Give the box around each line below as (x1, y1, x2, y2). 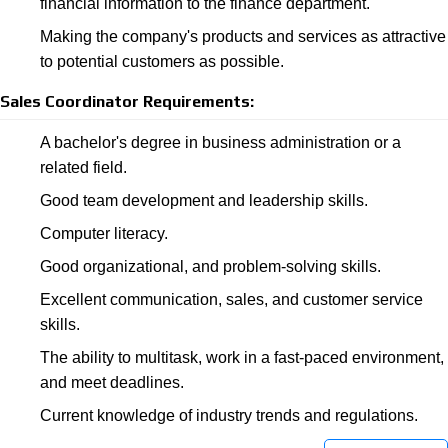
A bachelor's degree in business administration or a (40, 134, 401, 151)
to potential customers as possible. (40, 53, 284, 70)
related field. (40, 159, 127, 176)
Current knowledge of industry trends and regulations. (40, 407, 418, 424)
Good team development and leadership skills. (40, 192, 368, 209)
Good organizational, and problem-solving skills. (40, 258, 381, 275)
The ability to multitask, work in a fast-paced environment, (40, 349, 444, 366)
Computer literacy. (40, 225, 168, 242)
